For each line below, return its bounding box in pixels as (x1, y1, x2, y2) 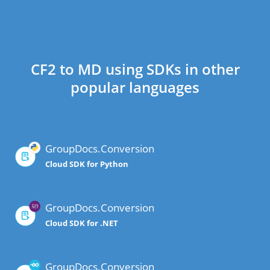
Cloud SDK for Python (45, 159, 128, 170)
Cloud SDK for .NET (45, 218, 118, 229)
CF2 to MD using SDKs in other (30, 59, 240, 80)
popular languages (71, 77, 199, 98)
